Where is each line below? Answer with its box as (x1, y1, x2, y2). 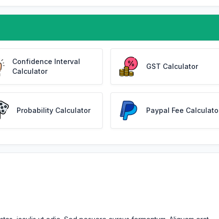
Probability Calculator (16, 106, 90, 114)
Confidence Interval (12, 57, 80, 66)
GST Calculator (146, 62, 198, 70)
